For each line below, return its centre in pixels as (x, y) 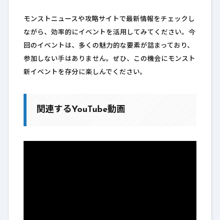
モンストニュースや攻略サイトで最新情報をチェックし (109, 20)
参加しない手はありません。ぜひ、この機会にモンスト (109, 59)
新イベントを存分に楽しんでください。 (85, 73)
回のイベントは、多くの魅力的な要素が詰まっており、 (109, 46)
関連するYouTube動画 (81, 110)
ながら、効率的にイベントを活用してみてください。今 (109, 33)
